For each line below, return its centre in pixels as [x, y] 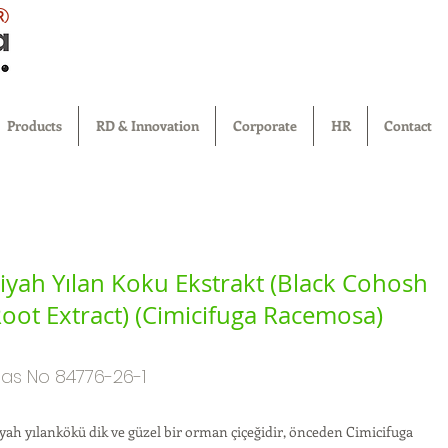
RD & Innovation [147, 125]
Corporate [264, 125]
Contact [408, 125]
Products [34, 125]
